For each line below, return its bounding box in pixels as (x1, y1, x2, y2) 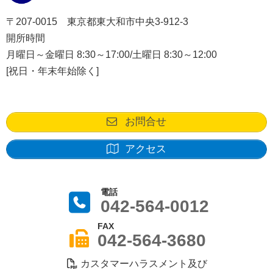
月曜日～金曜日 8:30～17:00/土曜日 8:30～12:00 (6, 49, 217, 60)
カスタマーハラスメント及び (78, 258, 207, 269)
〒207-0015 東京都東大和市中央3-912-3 (6, 16, 188, 27)
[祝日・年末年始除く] (6, 66, 99, 77)
